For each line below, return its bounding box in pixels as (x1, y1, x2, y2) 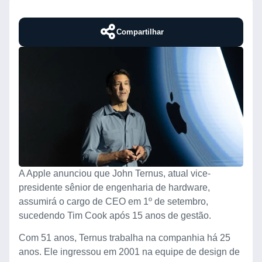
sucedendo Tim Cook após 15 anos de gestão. (19, 210, 211, 220)
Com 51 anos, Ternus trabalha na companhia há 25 (19, 233, 230, 243)
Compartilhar (116, 27, 164, 36)
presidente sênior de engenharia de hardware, (19, 182, 210, 192)
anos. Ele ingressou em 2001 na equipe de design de (19, 247, 240, 257)
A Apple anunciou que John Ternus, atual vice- (19, 168, 211, 178)
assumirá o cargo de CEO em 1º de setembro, (19, 196, 208, 206)
